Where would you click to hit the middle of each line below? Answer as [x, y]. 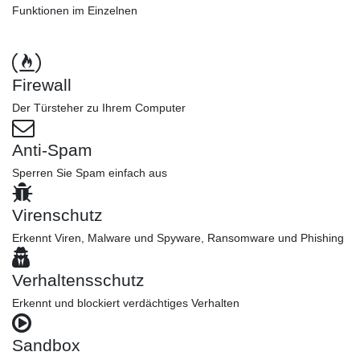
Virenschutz [57, 215]
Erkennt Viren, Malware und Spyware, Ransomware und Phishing [178, 237]
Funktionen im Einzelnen [75, 10]
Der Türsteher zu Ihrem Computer [99, 107]
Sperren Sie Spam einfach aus [90, 172]
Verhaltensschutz [78, 280]
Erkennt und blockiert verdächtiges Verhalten [126, 303]
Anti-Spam [52, 149]
